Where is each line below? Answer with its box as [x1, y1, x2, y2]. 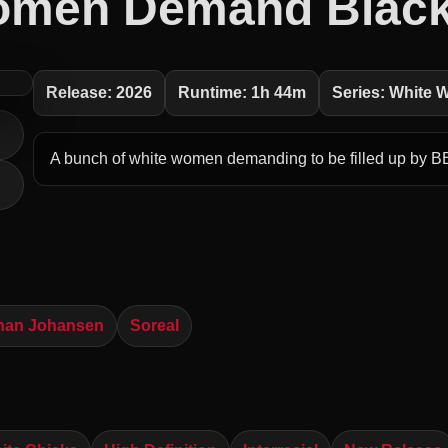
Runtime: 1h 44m [178, 83, 307, 101]
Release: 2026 [46, 83, 153, 101]
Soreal [130, 316, 179, 334]
